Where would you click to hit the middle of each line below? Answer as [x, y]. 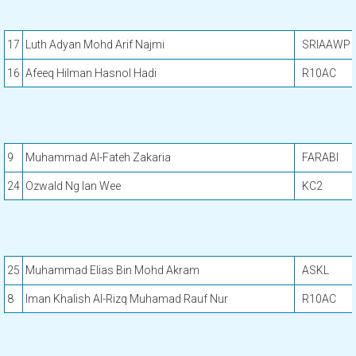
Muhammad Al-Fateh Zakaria [98, 157]
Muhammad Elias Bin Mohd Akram [112, 270]
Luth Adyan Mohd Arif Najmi [95, 44]
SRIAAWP [326, 44]
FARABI [320, 157]
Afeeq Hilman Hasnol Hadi [91, 73]
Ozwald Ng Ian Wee [73, 186]
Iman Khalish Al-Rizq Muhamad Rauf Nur [127, 299]
